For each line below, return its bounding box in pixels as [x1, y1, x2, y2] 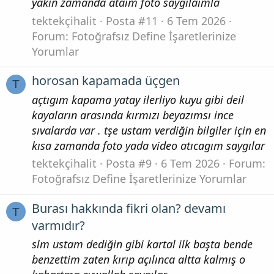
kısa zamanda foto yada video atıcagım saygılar [32, 138, 265, 153]
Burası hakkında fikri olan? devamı [32, 199, 226, 217]
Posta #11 [106, 13, 158, 28]
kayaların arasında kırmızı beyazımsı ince [32, 107, 234, 122]
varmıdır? [32, 217, 85, 234]
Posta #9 [106, 156, 152, 171]
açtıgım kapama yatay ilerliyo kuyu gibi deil [32, 92, 244, 107]
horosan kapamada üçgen [32, 72, 180, 89]
